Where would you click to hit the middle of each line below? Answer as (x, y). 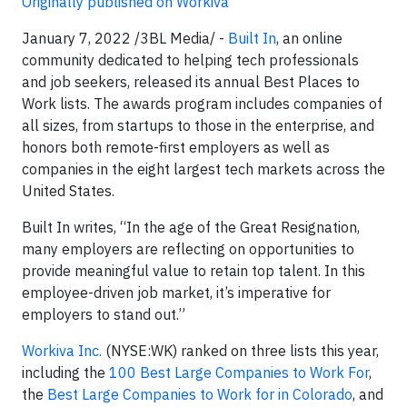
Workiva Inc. (62, 351)
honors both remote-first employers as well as (176, 147)
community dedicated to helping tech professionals (190, 60)
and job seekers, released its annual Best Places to (191, 82)
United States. (68, 191)
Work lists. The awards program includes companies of (202, 104)
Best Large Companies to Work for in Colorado (200, 394)
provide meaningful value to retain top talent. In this (194, 271)
